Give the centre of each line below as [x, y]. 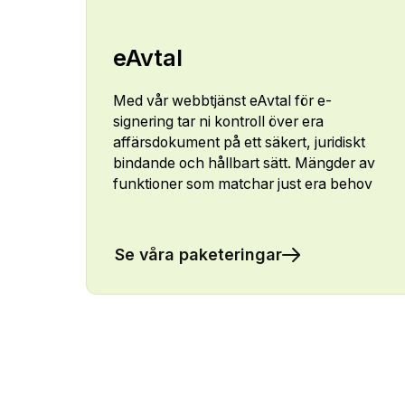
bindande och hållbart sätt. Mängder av [244, 164]
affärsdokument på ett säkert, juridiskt [239, 143]
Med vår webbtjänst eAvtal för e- [222, 101]
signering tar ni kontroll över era [218, 122]
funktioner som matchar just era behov [242, 184]
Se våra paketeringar [198, 254]
